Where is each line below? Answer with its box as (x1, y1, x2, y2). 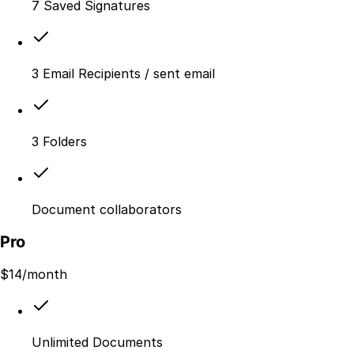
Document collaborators (32, 201, 182, 218)
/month (22, 265, 67, 282)
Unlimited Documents (32, 333, 163, 350)
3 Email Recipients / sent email (32, 66, 215, 82)
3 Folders (32, 134, 87, 150)
